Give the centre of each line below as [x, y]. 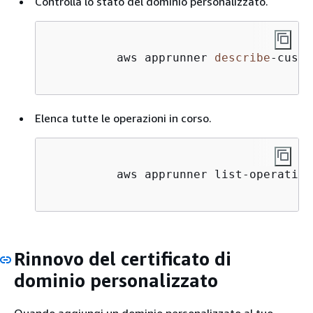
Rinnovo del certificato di [123, 259]
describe [242, 57]
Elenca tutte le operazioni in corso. [123, 118]
